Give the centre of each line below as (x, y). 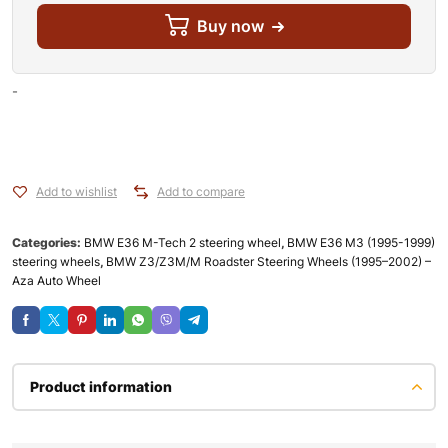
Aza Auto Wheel (56, 281)
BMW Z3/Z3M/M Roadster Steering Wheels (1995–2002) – (268, 262)
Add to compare (201, 192)
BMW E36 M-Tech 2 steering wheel (182, 243)
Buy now (230, 26)
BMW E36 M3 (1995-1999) (361, 243)
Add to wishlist (76, 192)
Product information (101, 387)
